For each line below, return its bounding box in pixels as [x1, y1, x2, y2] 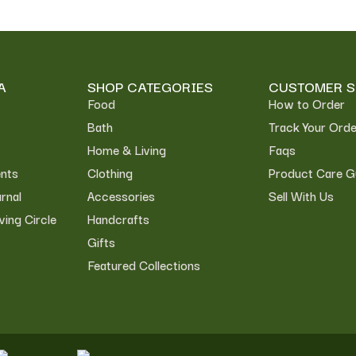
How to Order [268, 94, 345, 113]
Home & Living [87, 140, 166, 159]
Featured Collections [87, 255, 200, 274]
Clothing [87, 163, 133, 182]
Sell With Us [268, 186, 334, 205]
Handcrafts [87, 209, 149, 228]
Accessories [87, 186, 155, 205]
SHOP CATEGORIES [87, 75, 213, 97]
